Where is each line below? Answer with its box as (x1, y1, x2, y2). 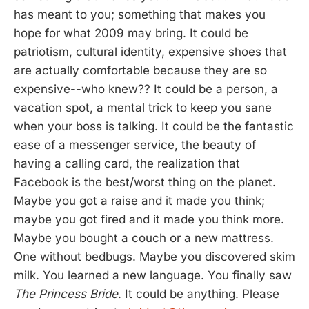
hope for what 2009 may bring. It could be (14, 26, 248, 40)
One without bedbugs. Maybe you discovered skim (14, 250, 295, 263)
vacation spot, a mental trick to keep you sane (14, 101, 272, 114)
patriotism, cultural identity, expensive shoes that (14, 45, 287, 59)
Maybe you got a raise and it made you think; (14, 194, 265, 208)
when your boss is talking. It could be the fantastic (14, 119, 294, 133)
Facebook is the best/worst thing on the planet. (14, 175, 276, 189)
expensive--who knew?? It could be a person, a (14, 82, 278, 96)
